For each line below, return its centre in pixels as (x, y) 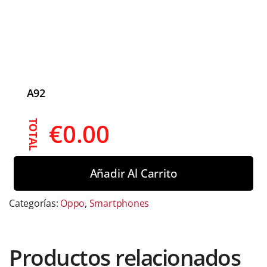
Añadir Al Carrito (133, 174)
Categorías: (35, 203)
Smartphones (119, 203)
